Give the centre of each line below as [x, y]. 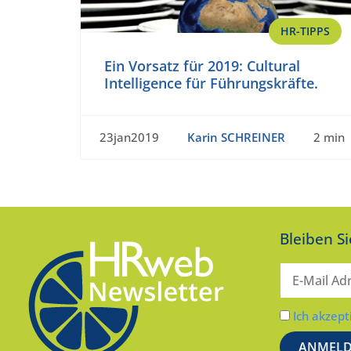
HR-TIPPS [305, 31]
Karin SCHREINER [236, 138]
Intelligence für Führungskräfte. [211, 83]
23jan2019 [129, 138]
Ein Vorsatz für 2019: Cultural [202, 66]
